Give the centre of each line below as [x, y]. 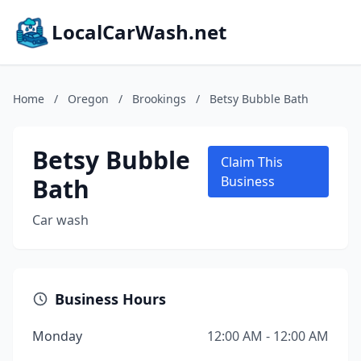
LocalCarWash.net [139, 32]
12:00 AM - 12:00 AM [268, 336]
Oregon [88, 99]
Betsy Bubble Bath [259, 99]
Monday [57, 336]
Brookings [159, 99]
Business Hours [110, 299]
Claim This [252, 162]
